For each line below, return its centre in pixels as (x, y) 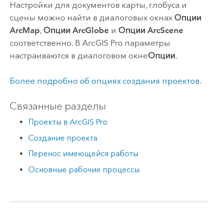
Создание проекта (63, 138)
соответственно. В (46, 43)
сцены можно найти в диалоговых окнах (92, 17)
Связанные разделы (58, 106)
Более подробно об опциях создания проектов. (105, 81)
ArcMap (25, 30)
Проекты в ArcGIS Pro (68, 122)
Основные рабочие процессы (84, 169)
